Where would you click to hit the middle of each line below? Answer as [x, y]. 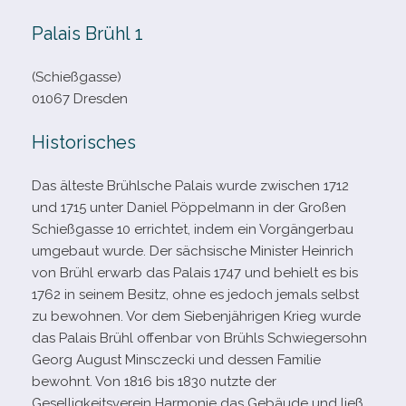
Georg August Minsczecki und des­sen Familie [176, 360]
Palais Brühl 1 [87, 34]
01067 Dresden [80, 99]
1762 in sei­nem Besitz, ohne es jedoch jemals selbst [195, 295]
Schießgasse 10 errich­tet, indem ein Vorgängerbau [193, 229]
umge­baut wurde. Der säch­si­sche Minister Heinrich [193, 251]
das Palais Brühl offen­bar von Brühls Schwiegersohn [199, 338]
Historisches [84, 142]
